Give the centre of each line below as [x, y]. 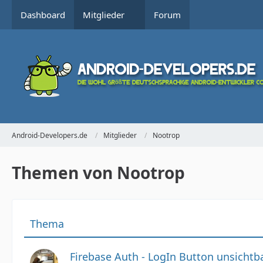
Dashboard [43, 15]
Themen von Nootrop [98, 173]
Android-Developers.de [50, 135]
